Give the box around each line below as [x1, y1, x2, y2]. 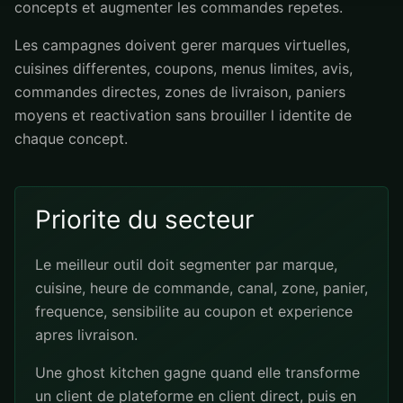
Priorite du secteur [35, 204, 254, 235]
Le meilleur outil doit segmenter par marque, [35, 255, 337, 273]
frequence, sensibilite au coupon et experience [35, 302, 353, 320]
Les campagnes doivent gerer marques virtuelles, [14, 36, 350, 54]
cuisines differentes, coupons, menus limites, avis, [14, 59, 353, 77]
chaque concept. [14, 130, 128, 148]
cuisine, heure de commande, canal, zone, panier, [35, 279, 368, 297]
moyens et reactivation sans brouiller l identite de [14, 106, 352, 124]
